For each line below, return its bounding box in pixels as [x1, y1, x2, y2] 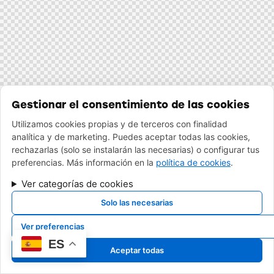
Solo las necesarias [101, 198, 173, 207]
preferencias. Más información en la [12, 157, 156, 168]
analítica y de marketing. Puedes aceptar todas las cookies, [12, 131, 250, 142]
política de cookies [156, 157, 231, 168]
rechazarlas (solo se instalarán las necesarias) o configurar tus [12, 144, 259, 155]
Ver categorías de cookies [21, 178, 133, 190]
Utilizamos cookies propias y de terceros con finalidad [12, 119, 228, 129]
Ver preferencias [21, 221, 84, 231]
